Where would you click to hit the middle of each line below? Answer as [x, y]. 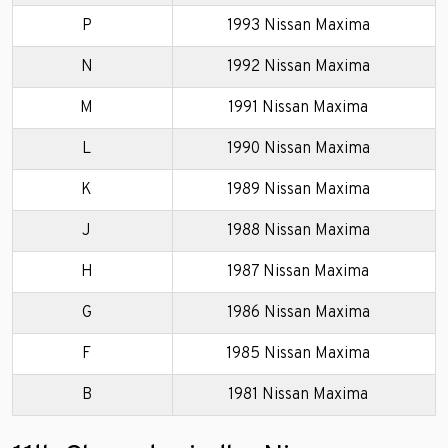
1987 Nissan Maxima [298, 271]
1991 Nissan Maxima [298, 107]
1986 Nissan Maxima [298, 312]
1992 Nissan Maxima [298, 66]
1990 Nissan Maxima [298, 148]
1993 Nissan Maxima [298, 25]
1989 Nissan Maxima [298, 189]
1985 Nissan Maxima [298, 353]
